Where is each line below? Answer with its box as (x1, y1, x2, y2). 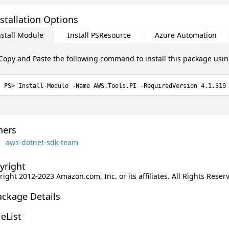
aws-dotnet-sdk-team (5, 137, 78, 147)
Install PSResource (67, 30, 131, 40)
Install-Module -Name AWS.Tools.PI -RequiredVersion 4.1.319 (18, 82, 226, 89)
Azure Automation (154, 30, 217, 40)
